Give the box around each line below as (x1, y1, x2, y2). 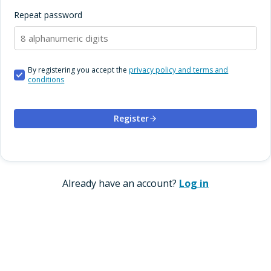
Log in (179, 177, 209, 191)
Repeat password (14, 9, 83, 21)
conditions (28, 74, 65, 85)
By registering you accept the (28, 65, 129, 76)
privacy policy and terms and (129, 65, 229, 76)
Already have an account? (62, 177, 179, 191)
